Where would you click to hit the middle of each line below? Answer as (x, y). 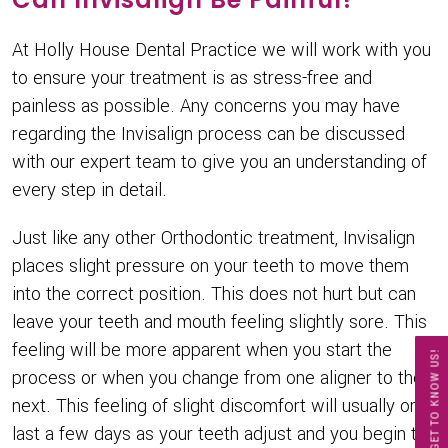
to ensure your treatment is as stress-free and (192, 78)
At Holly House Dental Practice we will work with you (221, 50)
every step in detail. (89, 190)
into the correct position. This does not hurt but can (214, 294)
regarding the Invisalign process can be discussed (208, 134)
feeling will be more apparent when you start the (202, 350)
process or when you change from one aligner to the (217, 378)
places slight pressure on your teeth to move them (210, 266)
